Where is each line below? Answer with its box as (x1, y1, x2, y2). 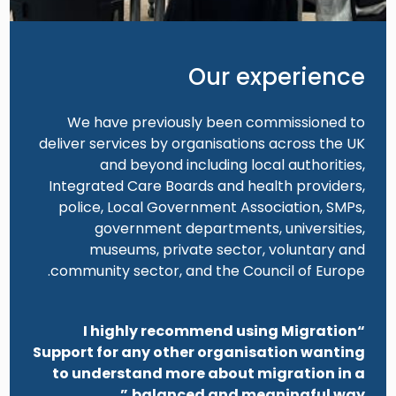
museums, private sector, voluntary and (88, 240, 365, 261)
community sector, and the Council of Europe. (49, 261, 365, 282)
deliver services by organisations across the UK (38, 133, 365, 155)
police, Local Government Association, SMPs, (57, 197, 365, 218)
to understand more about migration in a (51, 363, 365, 385)
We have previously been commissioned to (66, 112, 365, 133)
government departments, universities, (94, 218, 365, 240)
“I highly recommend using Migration (82, 321, 357, 342)
